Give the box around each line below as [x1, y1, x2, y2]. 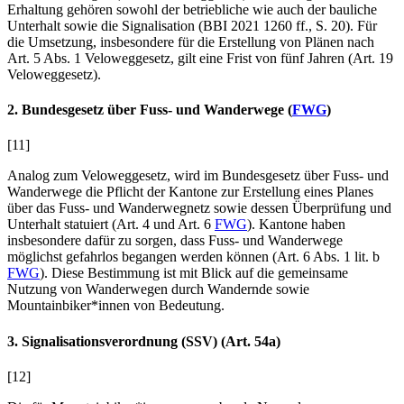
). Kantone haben [247, 216, 345, 233]
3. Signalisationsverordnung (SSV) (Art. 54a [7, 333, 276, 349]
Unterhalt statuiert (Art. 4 [7, 216, 150, 233]
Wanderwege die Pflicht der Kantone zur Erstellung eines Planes [7, 184, 373, 200]
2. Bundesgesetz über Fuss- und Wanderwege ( [7, 102, 292, 118]
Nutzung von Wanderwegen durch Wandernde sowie [7, 281, 309, 298]
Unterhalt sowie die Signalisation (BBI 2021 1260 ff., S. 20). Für [7, 17, 377, 33]
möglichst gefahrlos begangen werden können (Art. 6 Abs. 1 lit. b [7, 249, 380, 265]
